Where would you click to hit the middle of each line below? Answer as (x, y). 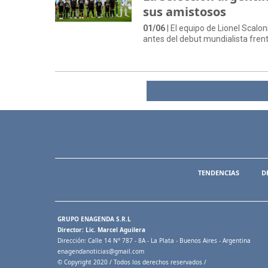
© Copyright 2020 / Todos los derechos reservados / (132, 262)
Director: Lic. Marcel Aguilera (101, 230)
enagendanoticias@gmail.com (101, 252)
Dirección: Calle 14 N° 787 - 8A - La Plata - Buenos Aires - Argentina (155, 241)
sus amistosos (185, 12)
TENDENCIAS (218, 172)
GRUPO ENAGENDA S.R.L (95, 219)
